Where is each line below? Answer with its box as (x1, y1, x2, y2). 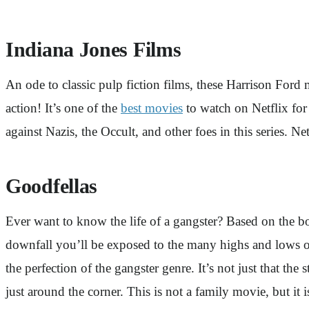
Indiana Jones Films (6, 39, 187, 61)
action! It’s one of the (6, 101, 121, 116)
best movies (121, 101, 183, 116)
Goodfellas (6, 175, 98, 198)
